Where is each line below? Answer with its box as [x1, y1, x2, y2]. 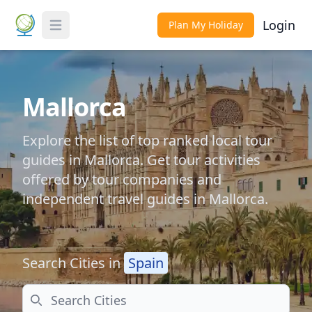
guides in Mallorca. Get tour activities [22, 150, 260, 169]
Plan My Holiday [169, 18, 243, 31]
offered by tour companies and [22, 170, 221, 189]
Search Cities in [22, 253, 124, 272]
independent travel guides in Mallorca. [22, 189, 268, 208]
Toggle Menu [47, 24, 116, 40]
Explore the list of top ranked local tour [22, 131, 272, 150]
